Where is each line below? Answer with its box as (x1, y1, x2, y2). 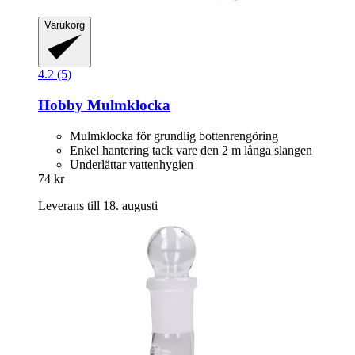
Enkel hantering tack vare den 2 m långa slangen (70, 143, 312, 157)
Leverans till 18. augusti (38, 198, 158, 212)
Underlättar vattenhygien (70, 157, 193, 171)
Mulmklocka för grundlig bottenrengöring (70, 128, 278, 143)
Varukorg (44, 19, 85, 32)
